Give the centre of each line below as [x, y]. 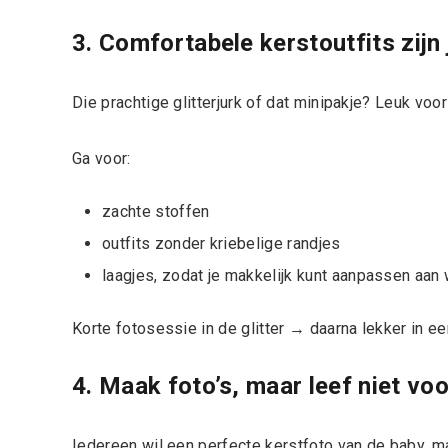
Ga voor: [101, 158]
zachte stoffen [156, 211]
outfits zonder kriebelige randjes [221, 243]
